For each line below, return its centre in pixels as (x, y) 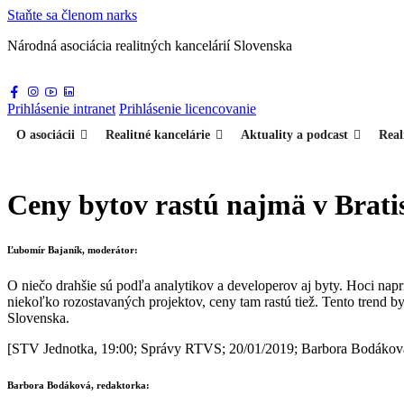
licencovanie (220, 109)
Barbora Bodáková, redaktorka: (78, 386)
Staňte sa (34, 15)
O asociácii (46, 135)
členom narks (99, 15)
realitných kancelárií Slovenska (204, 46)
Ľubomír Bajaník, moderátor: (73, 250)
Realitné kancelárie (158, 135)
